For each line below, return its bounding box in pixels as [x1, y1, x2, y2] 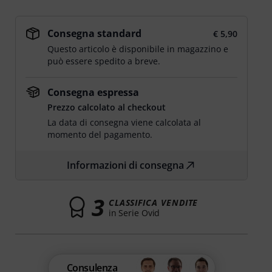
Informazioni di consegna [67, 158, 185, 172]
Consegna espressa [47, 86, 140, 99]
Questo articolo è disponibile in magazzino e [47, 43, 229, 55]
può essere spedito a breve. [47, 55, 161, 67]
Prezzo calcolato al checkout [47, 101, 166, 113]
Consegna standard [47, 27, 142, 40]
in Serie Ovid [108, 206, 160, 219]
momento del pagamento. [47, 129, 153, 140]
